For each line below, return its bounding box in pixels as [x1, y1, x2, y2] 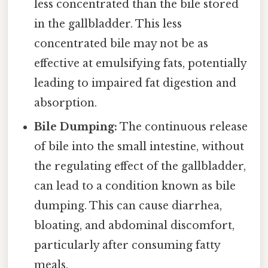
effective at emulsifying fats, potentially [34, 56, 247, 70]
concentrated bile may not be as [34, 36, 209, 50]
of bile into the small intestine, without [34, 139, 245, 153]
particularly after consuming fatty [34, 238, 221, 252]
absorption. [34, 96, 98, 109]
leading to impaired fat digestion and [34, 76, 237, 90]
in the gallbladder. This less [34, 17, 182, 31]
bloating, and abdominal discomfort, [34, 218, 235, 232]
